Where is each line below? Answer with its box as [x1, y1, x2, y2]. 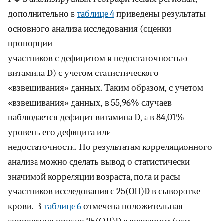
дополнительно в [8, 8, 77, 20]
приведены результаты [114, 8, 206, 20]
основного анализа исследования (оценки [8, 23, 171, 35]
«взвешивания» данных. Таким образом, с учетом [8, 82, 203, 94]
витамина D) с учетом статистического [8, 68, 159, 79]
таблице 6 [44, 201, 81, 212]
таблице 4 [77, 8, 114, 20]
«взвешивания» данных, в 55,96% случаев [8, 97, 172, 109]
